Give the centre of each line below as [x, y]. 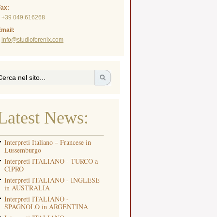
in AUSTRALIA [27, 188]
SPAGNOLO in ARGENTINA [46, 207]
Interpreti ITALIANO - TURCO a [51, 161]
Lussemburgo [23, 150]
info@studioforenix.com [32, 40]
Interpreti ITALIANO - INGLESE [52, 180]
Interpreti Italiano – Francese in [48, 142]
